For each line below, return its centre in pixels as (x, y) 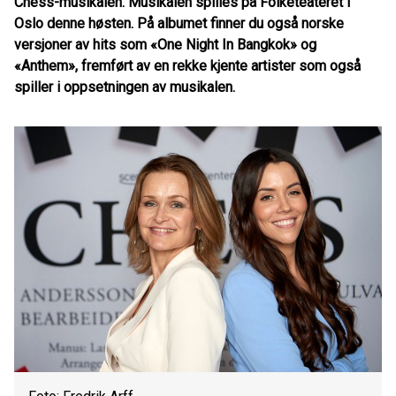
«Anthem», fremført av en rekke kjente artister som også (187, 66)
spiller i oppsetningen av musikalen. (125, 87)
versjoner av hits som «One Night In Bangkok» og (165, 45)
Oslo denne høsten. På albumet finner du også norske (179, 23)
